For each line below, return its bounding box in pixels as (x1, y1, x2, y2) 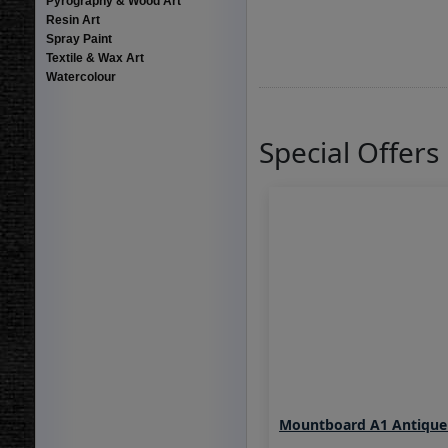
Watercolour (45, 70, 116, 84)
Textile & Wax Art (45, 51, 144, 65)
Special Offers (259, 133, 440, 171)
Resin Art (45, 13, 100, 27)
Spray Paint (45, 32, 112, 46)
